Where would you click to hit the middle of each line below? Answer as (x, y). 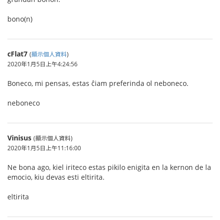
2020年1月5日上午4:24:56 (42, 64)
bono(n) (20, 19)
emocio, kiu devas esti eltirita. (56, 177)
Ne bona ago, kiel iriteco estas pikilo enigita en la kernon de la (109, 167)
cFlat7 (17, 54)
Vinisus (19, 138)
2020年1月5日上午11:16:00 (44, 148)
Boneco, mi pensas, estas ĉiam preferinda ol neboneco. (98, 83)
